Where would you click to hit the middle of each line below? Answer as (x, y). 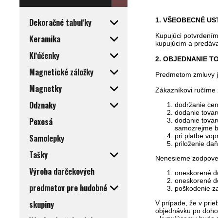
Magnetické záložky (61, 72)
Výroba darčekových (62, 172)
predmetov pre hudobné (68, 188)
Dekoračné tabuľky (60, 23)
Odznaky (43, 105)
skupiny (42, 205)
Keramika (45, 39)
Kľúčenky (44, 56)
